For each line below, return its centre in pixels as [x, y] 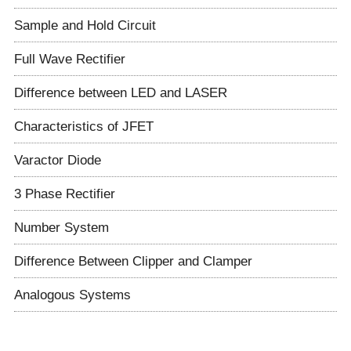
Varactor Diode [57, 159]
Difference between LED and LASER [120, 92]
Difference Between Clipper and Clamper [133, 261]
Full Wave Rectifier [69, 58]
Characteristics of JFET [83, 126]
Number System [61, 227]
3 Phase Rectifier [64, 193]
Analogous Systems [72, 294]
